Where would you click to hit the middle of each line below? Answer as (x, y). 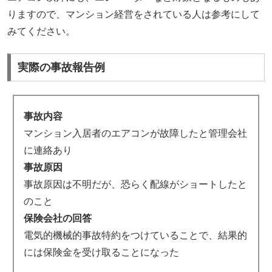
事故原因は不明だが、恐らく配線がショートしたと (135, 184)
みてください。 (42, 32)
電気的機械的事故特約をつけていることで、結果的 (135, 235)
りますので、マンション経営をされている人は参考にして (134, 15)
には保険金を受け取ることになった (101, 252)
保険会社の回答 (57, 218)
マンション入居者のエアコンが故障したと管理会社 (135, 133)
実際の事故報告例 (62, 68)
